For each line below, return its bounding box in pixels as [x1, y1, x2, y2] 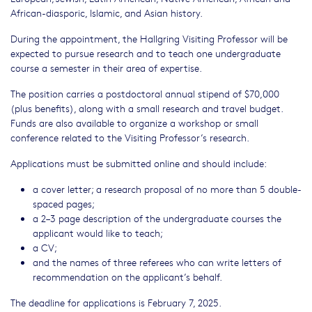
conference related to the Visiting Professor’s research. [10, 130, 249, 144]
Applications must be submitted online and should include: [10, 155, 267, 170]
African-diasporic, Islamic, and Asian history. [10, 5, 203, 19]
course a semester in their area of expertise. [10, 60, 202, 75]
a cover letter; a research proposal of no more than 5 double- [33, 181, 302, 196]
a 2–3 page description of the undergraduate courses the [33, 210, 281, 225]
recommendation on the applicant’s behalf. [33, 269, 222, 283]
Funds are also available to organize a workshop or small [10, 115, 258, 130]
